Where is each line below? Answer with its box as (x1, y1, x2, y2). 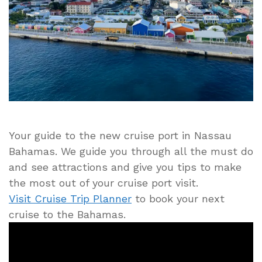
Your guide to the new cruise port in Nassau (9, 129, 232, 142)
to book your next (132, 192, 225, 205)
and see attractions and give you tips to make (9, 160, 242, 173)
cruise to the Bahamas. (9, 208, 126, 220)
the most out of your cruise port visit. (9, 176, 198, 189)
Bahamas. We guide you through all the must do (9, 144, 253, 157)
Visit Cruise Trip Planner (9, 192, 132, 205)
